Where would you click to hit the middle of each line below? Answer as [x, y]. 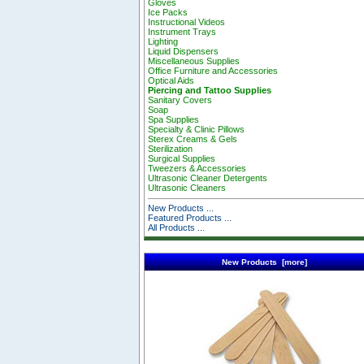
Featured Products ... [190, 218]
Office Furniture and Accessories [213, 71]
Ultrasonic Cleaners [187, 188]
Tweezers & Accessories [197, 169]
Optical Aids [171, 81]
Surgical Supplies [182, 159]
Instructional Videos [187, 22]
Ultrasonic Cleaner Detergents [208, 178]
